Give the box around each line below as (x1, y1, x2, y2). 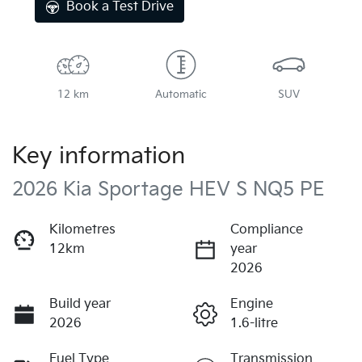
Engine (230, 296, 273, 312)
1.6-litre (230, 315, 278, 331)
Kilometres (49, 221, 116, 238)
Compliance (230, 221, 303, 238)
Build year (49, 296, 111, 312)
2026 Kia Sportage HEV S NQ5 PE (12, 177, 325, 201)
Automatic (154, 87, 207, 101)
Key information (12, 142, 185, 170)
